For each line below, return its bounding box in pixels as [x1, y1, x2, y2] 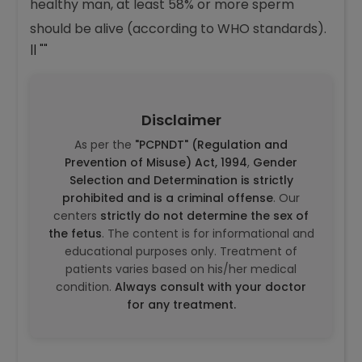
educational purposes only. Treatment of [65, 310, 297, 327]
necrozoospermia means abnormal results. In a [30, 37, 331, 57]
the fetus [48, 293, 102, 309]
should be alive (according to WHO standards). [30, 86, 327, 105]
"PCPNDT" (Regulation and [135, 204, 288, 221]
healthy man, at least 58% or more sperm [30, 61, 295, 81]
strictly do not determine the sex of [100, 275, 309, 292]
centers [53, 275, 100, 292]
